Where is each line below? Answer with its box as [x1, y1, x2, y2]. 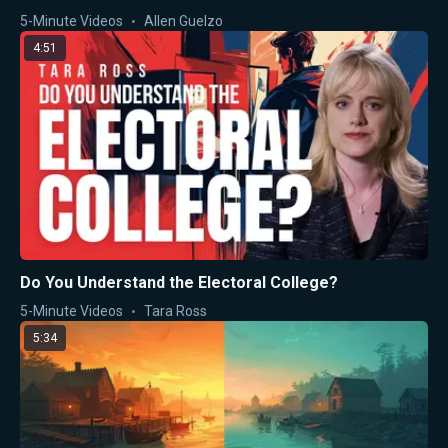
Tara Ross [144, 303, 207, 320]
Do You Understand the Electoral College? [20, 273, 338, 293]
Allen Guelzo [144, 12, 223, 29]
